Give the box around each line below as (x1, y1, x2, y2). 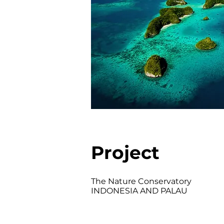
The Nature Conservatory (91, 176, 191, 186)
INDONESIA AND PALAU (91, 186, 187, 195)
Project (91, 141, 159, 163)
